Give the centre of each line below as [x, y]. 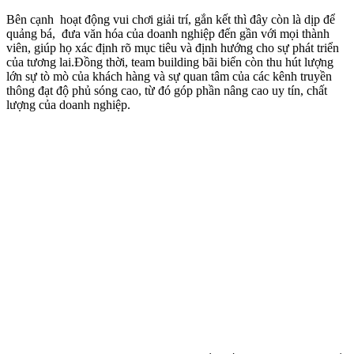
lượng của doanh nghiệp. [68, 104]
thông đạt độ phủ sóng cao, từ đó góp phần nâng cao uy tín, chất [167, 90]
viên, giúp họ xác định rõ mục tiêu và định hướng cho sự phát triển [173, 47]
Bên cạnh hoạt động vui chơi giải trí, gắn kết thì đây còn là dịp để [171, 19]
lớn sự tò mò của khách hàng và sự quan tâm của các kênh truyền [169, 76]
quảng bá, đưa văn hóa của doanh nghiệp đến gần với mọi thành [168, 33]
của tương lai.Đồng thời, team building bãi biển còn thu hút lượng [170, 62]
